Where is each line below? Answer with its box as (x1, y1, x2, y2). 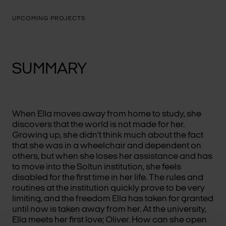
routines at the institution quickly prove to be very (12, 184, 205, 193)
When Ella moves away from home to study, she (12, 109, 201, 119)
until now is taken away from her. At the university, (12, 205, 206, 214)
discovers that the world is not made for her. (12, 120, 185, 130)
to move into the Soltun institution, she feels (12, 162, 181, 172)
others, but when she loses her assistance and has (12, 152, 212, 161)
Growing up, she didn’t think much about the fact (12, 131, 203, 140)
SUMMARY (12, 62, 87, 78)
